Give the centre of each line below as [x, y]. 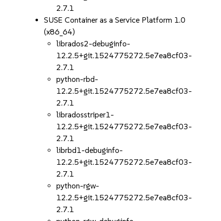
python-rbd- [77, 79]
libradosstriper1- [85, 115]
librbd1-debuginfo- [90, 150]
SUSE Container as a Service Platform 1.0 [115, 20]
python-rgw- [78, 186]
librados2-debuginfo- [93, 44]
